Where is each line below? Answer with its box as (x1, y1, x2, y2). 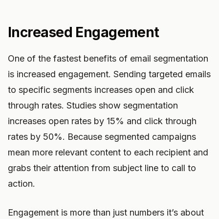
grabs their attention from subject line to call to (8, 163, 196, 173)
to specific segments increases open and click (8, 85, 194, 95)
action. (8, 178, 35, 189)
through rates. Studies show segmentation (8, 100, 178, 110)
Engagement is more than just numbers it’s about (8, 207, 204, 218)
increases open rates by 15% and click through (8, 116, 197, 126)
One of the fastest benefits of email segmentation (8, 53, 208, 64)
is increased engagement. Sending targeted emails (8, 69, 211, 79)
